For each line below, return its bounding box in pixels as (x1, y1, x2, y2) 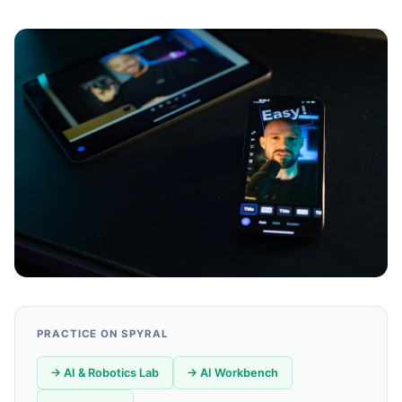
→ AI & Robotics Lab (50, 366, 160, 380)
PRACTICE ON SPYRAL (37, 328, 169, 341)
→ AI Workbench (187, 366, 279, 380)
